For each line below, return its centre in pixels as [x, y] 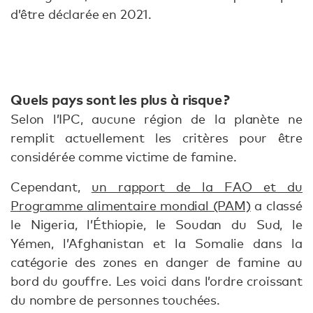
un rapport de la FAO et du [197, 187]
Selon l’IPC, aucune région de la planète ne [156, 119]
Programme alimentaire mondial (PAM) [131, 206]
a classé [277, 206]
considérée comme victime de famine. [125, 157]
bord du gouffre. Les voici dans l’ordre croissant [156, 281]
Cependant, [51, 187]
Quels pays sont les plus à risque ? [120, 99]
